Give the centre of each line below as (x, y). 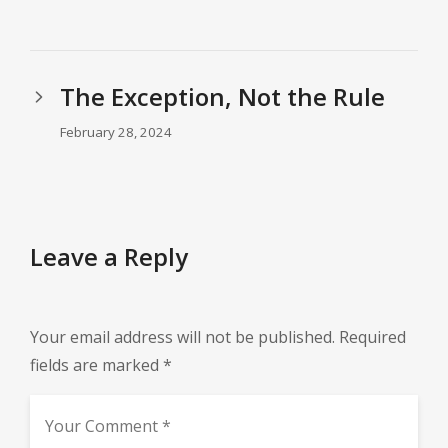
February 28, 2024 (116, 132)
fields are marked (96, 365)
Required (372, 337)
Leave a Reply (109, 257)
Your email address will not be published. (182, 337)
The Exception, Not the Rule (222, 97)
